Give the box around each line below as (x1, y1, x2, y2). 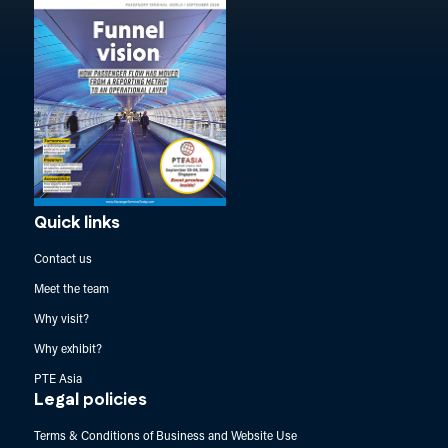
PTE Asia (33, 373, 82, 386)
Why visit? (33, 313, 89, 326)
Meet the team (33, 283, 109, 296)
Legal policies (33, 387, 147, 412)
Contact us (33, 253, 92, 266)
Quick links (33, 210, 120, 235)
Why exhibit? (33, 343, 102, 356)
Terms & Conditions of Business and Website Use (33, 430, 297, 443)
